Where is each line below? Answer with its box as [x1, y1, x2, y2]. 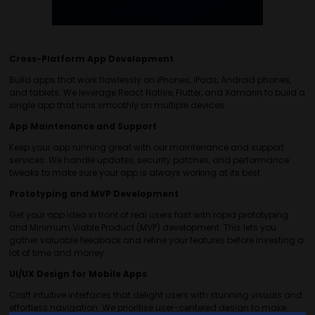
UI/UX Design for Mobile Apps [9, 267, 147, 280]
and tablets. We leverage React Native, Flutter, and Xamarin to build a [9, 86, 305, 98]
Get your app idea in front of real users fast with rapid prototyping [9, 208, 288, 221]
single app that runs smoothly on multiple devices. [9, 98, 226, 111]
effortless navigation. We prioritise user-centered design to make [9, 301, 286, 314]
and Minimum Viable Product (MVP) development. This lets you [9, 221, 276, 233]
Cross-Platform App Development [9, 52, 174, 65]
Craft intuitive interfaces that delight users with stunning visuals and [9, 288, 302, 301]
